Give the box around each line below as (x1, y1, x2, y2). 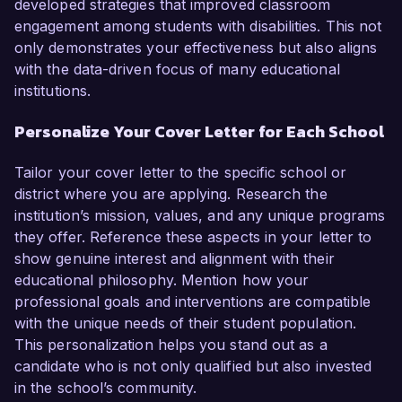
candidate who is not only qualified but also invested (14, 357, 372, 376)
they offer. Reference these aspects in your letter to (14, 228, 372, 247)
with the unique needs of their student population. (14, 314, 356, 333)
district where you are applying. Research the (14, 185, 328, 204)
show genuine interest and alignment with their (14, 249, 335, 268)
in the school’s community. (14, 379, 197, 398)
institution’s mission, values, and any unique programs (14, 206, 386, 225)
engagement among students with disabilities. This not (14, 17, 382, 36)
